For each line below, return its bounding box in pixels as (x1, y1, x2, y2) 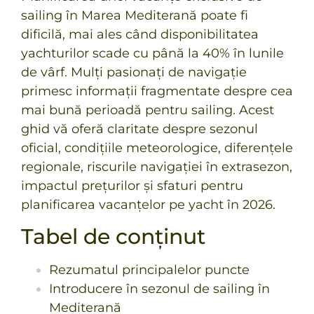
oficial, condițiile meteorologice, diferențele (21, 140, 293, 156)
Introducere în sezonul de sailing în (49, 281, 270, 297)
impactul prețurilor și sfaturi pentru (21, 178, 243, 193)
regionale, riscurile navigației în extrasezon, (21, 159, 292, 175)
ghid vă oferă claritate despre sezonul (21, 121, 258, 137)
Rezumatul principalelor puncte (49, 262, 250, 278)
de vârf (21, 64, 64, 80)
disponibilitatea (161, 27, 259, 42)
